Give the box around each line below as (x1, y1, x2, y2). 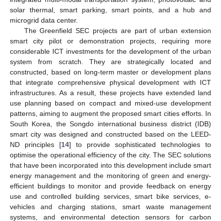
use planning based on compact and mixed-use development (10, 99, 211, 107)
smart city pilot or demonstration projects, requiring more (10, 37, 211, 45)
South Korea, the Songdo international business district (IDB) (10, 119, 211, 128)
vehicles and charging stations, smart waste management (10, 202, 211, 211)
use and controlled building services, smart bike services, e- (10, 192, 211, 200)
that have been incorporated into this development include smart (10, 161, 211, 169)
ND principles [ (10, 140, 61, 148)
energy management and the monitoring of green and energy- (10, 171, 211, 180)
